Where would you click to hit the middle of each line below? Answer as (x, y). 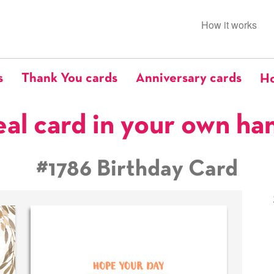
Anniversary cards (189, 79)
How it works (229, 24)
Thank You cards (69, 79)
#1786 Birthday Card (137, 170)
